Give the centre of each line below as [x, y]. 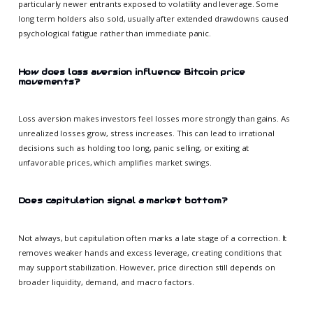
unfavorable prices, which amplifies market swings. [115, 162]
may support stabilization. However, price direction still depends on [146, 267]
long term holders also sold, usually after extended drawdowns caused [153, 18]
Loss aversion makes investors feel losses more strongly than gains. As [154, 118]
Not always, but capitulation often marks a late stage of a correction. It [152, 238]
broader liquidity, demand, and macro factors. [106, 282]
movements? [49, 81]
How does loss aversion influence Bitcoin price [131, 71]
